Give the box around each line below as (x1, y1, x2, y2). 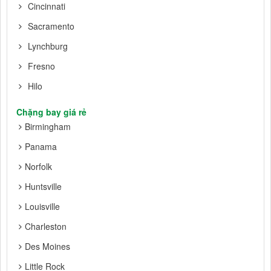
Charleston (25, 220, 67, 233)
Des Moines (25, 240, 70, 253)
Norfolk (25, 160, 52, 173)
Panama (25, 140, 57, 153)
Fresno (28, 60, 55, 73)
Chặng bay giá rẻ (16, 106, 87, 119)
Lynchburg (28, 40, 68, 53)
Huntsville (25, 180, 62, 193)
